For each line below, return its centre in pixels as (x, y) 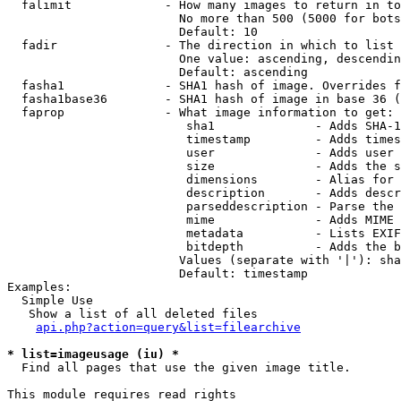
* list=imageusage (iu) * (93, 354)
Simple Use (50, 300)
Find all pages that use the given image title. (179, 367)
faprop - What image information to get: (200, 112)
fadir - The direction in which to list (200, 45)
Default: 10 (132, 32)
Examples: (39, 287)
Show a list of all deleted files (132, 314)
